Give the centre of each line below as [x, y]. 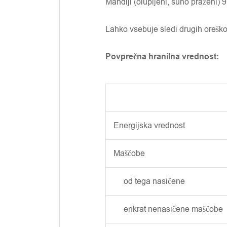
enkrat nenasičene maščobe [168, 209]
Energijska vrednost [149, 126]
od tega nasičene [149, 181]
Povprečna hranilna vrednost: [162, 57]
